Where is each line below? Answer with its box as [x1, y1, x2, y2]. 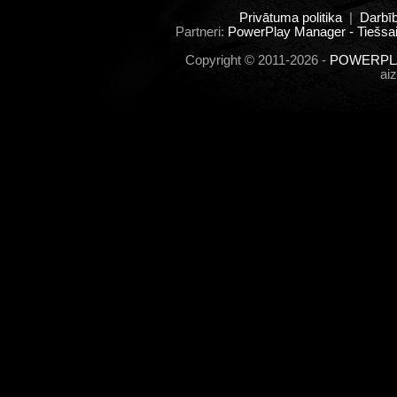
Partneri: [175, 25, 228, 39]
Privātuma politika [238, 11, 342, 25]
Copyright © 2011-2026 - [185, 53, 330, 67]
